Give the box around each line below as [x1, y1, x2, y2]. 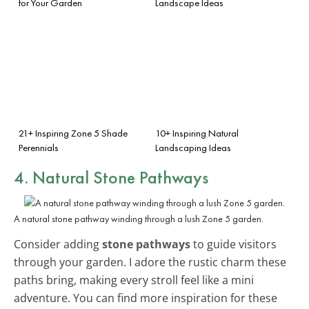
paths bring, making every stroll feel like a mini [14, 272, 254, 288]
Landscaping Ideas [155, 141, 231, 154]
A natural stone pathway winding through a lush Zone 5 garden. [14, 212, 263, 225]
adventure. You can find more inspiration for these [14, 290, 277, 306]
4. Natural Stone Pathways [14, 165, 208, 189]
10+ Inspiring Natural [155, 126, 239, 139]
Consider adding [14, 236, 102, 252]
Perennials [19, 141, 59, 154]
